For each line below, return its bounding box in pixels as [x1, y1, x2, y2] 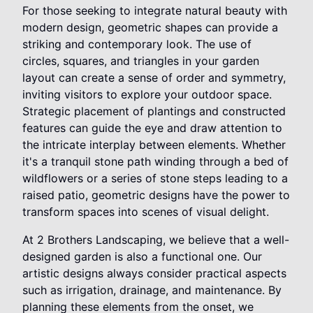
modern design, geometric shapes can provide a [22, 20, 278, 35]
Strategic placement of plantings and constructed [22, 104, 286, 119]
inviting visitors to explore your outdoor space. [22, 87, 272, 102]
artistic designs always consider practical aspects [22, 266, 286, 281]
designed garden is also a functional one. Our [22, 249, 262, 264]
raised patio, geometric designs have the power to [22, 188, 290, 203]
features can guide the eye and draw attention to [22, 121, 282, 136]
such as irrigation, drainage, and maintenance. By [22, 283, 282, 298]
